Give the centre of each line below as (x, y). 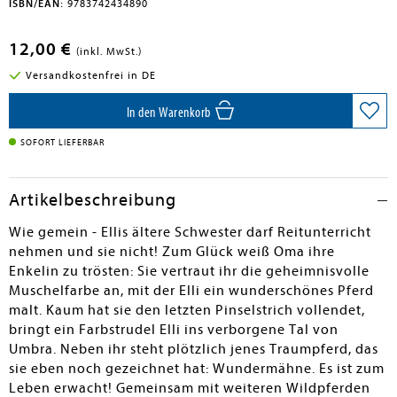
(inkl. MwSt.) (109, 51)
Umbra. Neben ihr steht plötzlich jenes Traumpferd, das (194, 349)
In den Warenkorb (170, 113)
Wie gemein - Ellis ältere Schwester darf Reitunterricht (190, 232)
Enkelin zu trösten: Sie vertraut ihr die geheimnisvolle (189, 271)
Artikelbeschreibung (93, 200)
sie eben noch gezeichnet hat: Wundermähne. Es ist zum (197, 369)
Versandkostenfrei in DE (90, 75)
